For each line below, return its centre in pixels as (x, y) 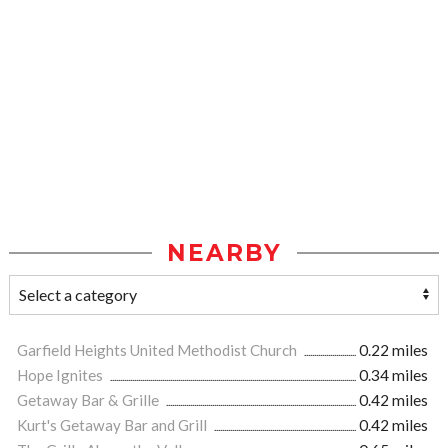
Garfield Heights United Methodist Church (158, 350)
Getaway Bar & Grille (89, 400)
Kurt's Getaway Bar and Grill (113, 425)
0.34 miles (393, 375)
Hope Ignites (61, 375)
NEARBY (224, 253)
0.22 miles (393, 350)
